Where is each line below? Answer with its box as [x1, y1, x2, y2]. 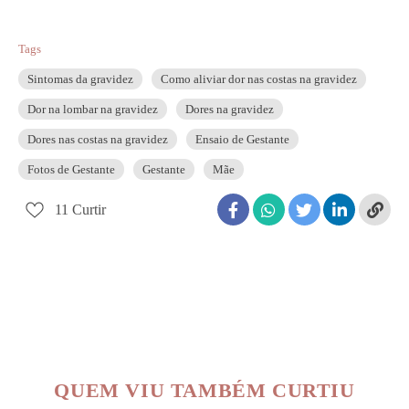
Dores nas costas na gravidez [27, 132, 168, 146]
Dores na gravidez [185, 102, 274, 116]
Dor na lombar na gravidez [27, 102, 158, 116]
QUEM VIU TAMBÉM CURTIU [54, 379, 355, 402]
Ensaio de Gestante [195, 132, 289, 146]
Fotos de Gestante [27, 163, 115, 176]
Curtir [72, 202, 106, 217]
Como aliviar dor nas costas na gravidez [161, 72, 357, 86]
